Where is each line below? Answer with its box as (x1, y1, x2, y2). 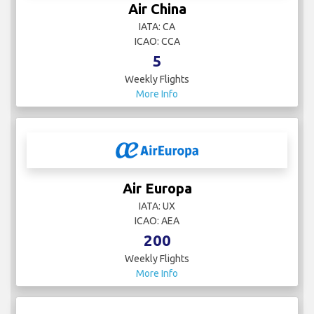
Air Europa (122, 180, 192, 197)
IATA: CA (139, 21, 175, 33)
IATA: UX (139, 200, 175, 212)
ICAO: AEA (135, 215, 179, 227)
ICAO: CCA (134, 36, 180, 48)
